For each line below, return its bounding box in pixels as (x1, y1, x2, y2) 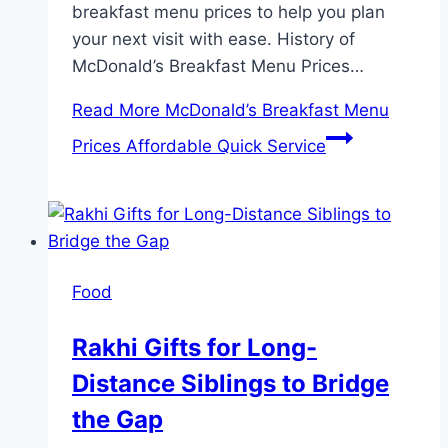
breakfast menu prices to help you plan (72, 2, 385, 23)
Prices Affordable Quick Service (72, 136, 326, 157)
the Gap (72, 405, 163, 435)
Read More (72, 100, 160, 121)
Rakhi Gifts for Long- (72, 333, 317, 363)
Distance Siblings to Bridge (72, 369, 389, 399)
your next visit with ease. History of (72, 29, 355, 50)
